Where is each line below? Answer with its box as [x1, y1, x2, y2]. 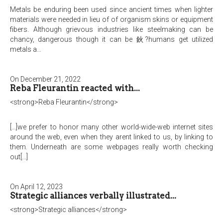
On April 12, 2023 [10, 183, 63, 191]
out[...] [10, 153, 28, 161]
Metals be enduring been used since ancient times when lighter [10, 5, 213, 13]
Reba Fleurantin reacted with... [10, 83, 140, 93]
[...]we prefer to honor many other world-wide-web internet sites [10, 123, 213, 131]
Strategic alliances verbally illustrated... [10, 191, 176, 201]
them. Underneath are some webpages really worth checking [10, 143, 213, 151]
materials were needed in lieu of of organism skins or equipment [10, 15, 213, 23]
